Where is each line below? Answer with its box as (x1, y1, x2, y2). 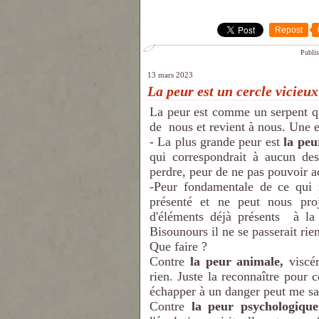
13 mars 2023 (147, 70, 193, 79)
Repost (275, 25, 303, 35)
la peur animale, (189, 254, 284, 268)
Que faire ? (150, 239, 207, 253)
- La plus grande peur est (150, 135, 284, 149)
